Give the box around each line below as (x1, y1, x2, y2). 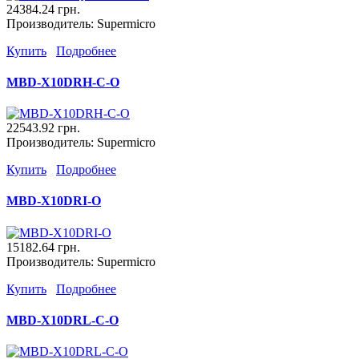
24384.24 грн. (6, 2, 80, 16)
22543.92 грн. (6, 121, 80, 135)
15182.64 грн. (6, 240, 80, 254)
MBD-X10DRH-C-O (6, 75, 119, 89)
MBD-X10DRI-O (6, 194, 101, 208)
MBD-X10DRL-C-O (6, 313, 119, 327)
